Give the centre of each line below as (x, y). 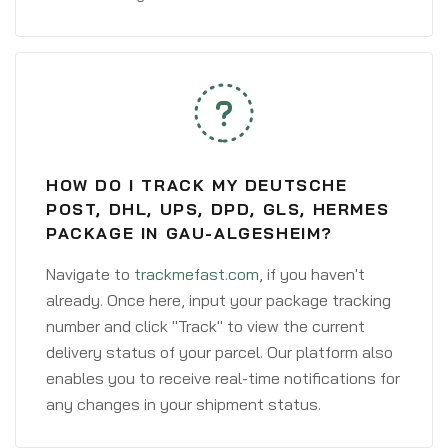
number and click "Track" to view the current (205, 326)
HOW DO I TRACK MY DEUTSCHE (197, 185)
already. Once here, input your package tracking (218, 300)
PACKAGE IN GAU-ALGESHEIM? (190, 233)
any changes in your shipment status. (183, 404)
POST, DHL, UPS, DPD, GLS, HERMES (218, 209)
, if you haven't (312, 274)
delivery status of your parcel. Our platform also (219, 352)
